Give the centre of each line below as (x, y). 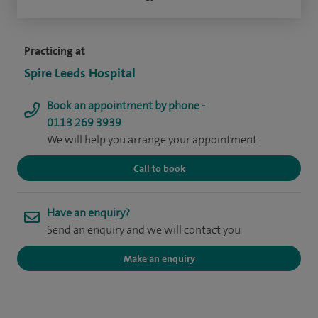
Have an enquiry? (88, 213)
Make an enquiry (159, 258)
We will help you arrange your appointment (152, 139)
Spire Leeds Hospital (80, 73)
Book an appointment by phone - (126, 105)
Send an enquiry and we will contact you (144, 230)
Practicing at (55, 51)
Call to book (159, 168)
